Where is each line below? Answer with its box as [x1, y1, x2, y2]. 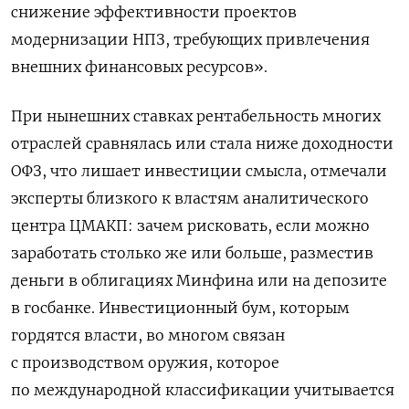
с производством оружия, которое [11, 353, 279, 372]
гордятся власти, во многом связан [11, 326, 285, 345]
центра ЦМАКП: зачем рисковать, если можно [11, 216, 370, 236]
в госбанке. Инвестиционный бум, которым [11, 299, 350, 318]
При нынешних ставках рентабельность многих [11, 107, 381, 126]
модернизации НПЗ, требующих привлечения [11, 30, 370, 49]
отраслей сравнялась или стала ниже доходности [11, 134, 393, 153]
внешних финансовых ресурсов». [11, 58, 267, 77]
